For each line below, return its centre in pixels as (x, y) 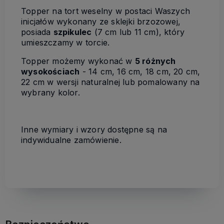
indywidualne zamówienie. (71, 140)
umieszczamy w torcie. (65, 42)
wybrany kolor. (50, 92)
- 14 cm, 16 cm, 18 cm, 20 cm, (140, 71)
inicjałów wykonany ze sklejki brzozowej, (101, 21)
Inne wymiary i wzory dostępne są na (94, 129)
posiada (37, 32)
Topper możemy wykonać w (78, 61)
